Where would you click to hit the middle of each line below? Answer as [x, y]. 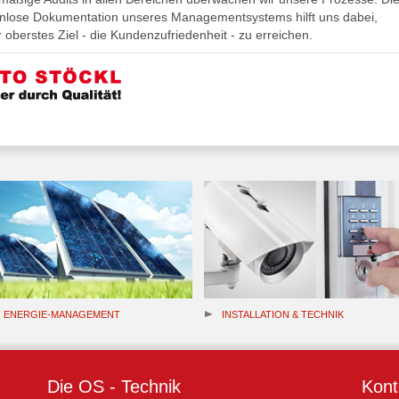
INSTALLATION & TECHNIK [283, 314]
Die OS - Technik [114, 387]
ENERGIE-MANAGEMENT [62, 314]
